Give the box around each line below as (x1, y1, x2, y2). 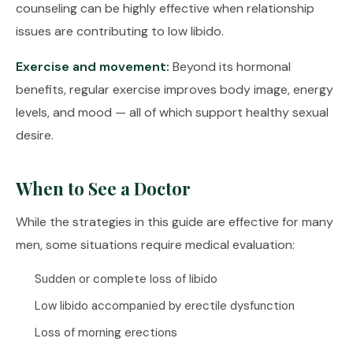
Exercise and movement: (16, 58, 169, 75)
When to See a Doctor (16, 176, 191, 200)
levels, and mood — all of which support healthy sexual (16, 104, 329, 121)
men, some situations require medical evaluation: (16, 236, 295, 253)
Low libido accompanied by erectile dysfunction (35, 298, 295, 314)
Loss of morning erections (35, 325, 177, 340)
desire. (16, 127, 54, 143)
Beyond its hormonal (169, 58, 291, 75)
